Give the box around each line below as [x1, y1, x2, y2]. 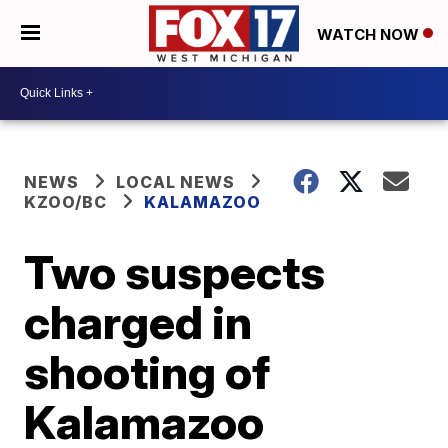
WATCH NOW [317, 24, 423, 44]
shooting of [24, 343, 271, 400]
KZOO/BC [24, 191, 108, 212]
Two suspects [24, 243, 326, 300]
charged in [24, 293, 253, 350]
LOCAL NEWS [116, 171, 236, 192]
